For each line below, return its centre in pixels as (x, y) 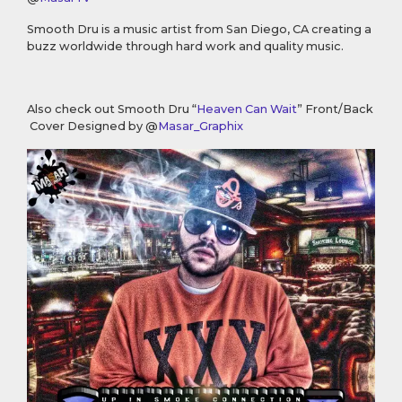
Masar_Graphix (201, 126)
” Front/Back (335, 109)
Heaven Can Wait (247, 109)
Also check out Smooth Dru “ (112, 109)
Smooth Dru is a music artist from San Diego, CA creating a (199, 29)
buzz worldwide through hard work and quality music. (185, 46)
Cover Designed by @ (92, 126)
